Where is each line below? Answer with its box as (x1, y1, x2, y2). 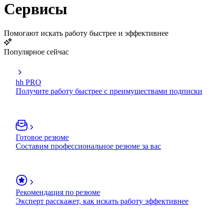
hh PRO (16, 78, 41, 86)
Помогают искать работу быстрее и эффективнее (4, 28, 168, 37)
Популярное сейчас (4, 47, 69, 56)
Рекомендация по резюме (16, 188, 100, 196)
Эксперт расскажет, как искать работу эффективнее (16, 196, 189, 205)
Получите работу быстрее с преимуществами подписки (16, 86, 202, 95)
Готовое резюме (16, 133, 69, 141)
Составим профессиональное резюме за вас (16, 141, 161, 150)
